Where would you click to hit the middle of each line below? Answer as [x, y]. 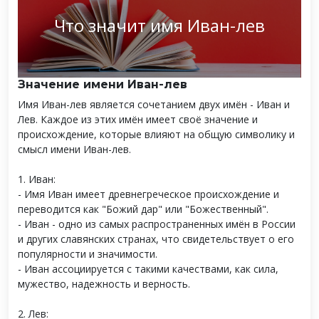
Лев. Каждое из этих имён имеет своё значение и [138, 120]
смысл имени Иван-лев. [74, 150]
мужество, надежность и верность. [104, 284]
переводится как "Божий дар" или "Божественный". [143, 209]
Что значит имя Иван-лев [159, 26]
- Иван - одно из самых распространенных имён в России [157, 224]
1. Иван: [37, 179]
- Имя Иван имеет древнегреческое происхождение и [148, 194]
